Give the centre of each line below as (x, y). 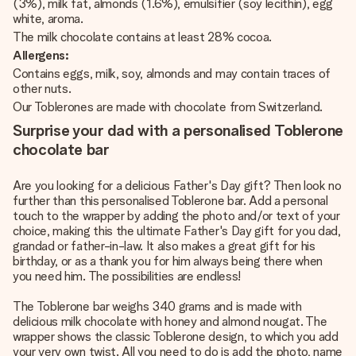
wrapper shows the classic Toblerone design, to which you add (176, 337)
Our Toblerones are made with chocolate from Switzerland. (168, 107)
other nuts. (44, 89)
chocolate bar (61, 149)
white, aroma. (50, 19)
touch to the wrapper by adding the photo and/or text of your (176, 216)
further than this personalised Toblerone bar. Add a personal (170, 201)
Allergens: (41, 55)
